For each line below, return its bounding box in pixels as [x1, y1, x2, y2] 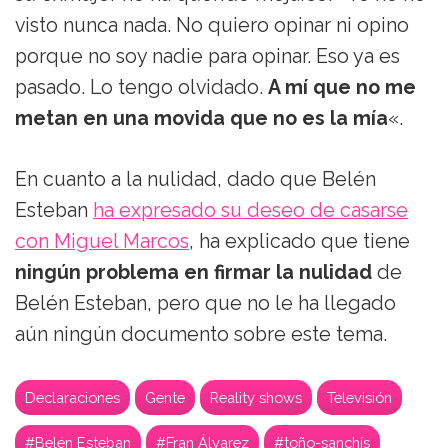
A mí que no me [268, 75, 416, 99]
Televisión [327, 388, 392, 406]
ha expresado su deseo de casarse [93, 198, 408, 222]
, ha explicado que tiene [189, 229, 410, 253]
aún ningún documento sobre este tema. [15, 322, 387, 346]
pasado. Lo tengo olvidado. [15, 75, 268, 99]
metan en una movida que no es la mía [15, 106, 388, 130]
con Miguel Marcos [15, 229, 189, 253]
